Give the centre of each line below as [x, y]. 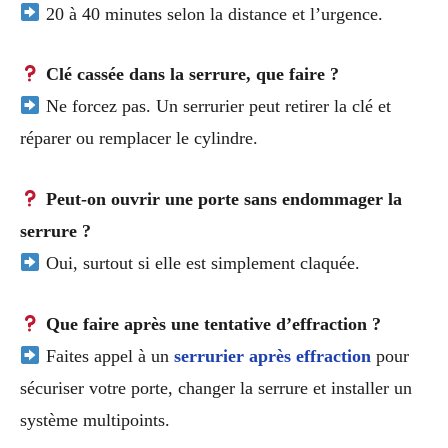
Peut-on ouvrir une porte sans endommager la [221, 199]
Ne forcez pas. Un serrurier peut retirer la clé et [215, 106]
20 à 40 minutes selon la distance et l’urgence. [211, 13]
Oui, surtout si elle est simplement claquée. [200, 263]
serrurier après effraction [272, 355]
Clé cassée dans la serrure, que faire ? [189, 74]
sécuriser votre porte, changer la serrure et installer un [216, 387]
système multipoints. [95, 419]
